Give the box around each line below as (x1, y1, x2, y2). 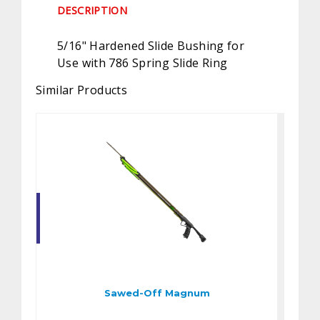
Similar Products (36, 82, 128, 99)
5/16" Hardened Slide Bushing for (57, 38, 245, 54)
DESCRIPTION (57, 4, 128, 18)
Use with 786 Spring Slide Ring (57, 55, 228, 71)
